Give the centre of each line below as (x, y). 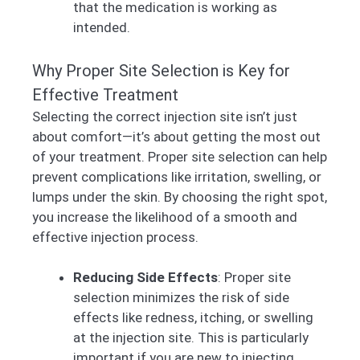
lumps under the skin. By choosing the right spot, (180, 196)
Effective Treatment (105, 94)
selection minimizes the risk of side (181, 298)
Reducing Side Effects (145, 278)
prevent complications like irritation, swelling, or (177, 176)
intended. (102, 28)
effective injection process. (115, 237)
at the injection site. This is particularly (191, 338)
